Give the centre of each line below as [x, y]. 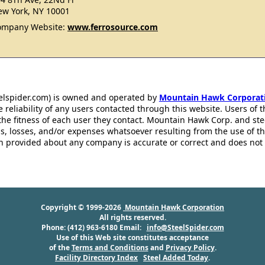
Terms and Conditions [110, 248]
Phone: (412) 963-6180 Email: [94, 227]
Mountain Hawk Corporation [174, 207]
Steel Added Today [176, 258]
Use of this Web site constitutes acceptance [132, 237]
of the [60, 248]
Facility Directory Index [96, 258]
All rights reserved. [132, 217]
